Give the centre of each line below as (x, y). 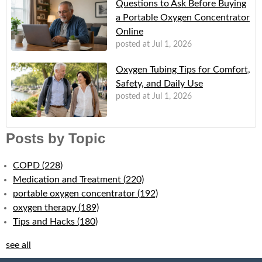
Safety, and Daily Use (159, 84)
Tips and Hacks (45, 221)
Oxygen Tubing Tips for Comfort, (183, 70)
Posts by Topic (56, 138)
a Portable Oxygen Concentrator (183, 17)
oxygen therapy (46, 207)
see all (18, 245)
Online (130, 31)
